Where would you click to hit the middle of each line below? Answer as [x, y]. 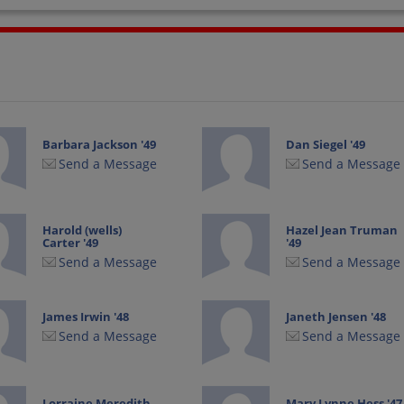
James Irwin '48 [86, 317]
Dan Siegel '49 [326, 144]
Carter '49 [71, 243]
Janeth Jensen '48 [336, 317]
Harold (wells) [83, 230]
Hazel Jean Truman [342, 230]
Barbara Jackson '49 [100, 144]
